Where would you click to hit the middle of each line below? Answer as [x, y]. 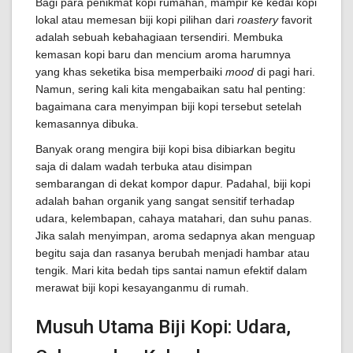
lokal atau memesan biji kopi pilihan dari [136, 20]
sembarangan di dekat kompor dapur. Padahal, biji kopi [173, 184]
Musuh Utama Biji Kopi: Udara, [163, 327]
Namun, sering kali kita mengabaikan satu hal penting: [171, 89]
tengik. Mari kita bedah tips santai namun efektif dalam [171, 270]
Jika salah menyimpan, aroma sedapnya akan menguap [175, 236]
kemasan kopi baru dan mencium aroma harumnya [163, 54]
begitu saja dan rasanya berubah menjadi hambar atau [173, 253]
